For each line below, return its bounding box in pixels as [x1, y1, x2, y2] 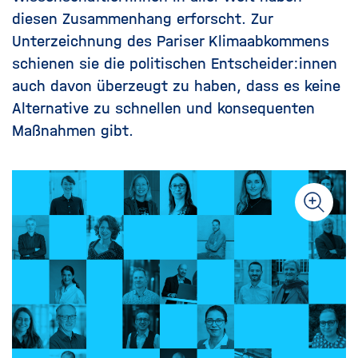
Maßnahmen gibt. [12, 121, 133, 140]
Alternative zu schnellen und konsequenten [12, 99, 315, 117]
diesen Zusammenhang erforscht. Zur [12, 10, 272, 28]
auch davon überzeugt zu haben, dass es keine [12, 77, 340, 95]
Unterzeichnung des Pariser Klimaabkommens [12, 32, 329, 50]
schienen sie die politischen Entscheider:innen [12, 54, 337, 73]
